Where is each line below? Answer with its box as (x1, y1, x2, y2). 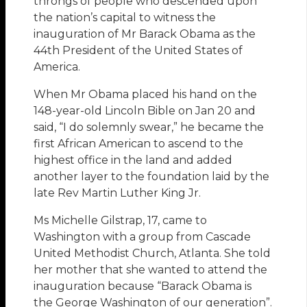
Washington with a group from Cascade (34, 230, 251, 244)
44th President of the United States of (34, 44, 243, 58)
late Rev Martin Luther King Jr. (34, 186, 201, 200)
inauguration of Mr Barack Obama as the (34, 27, 256, 41)
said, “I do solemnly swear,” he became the (34, 121, 265, 134)
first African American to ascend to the (34, 137, 244, 151)
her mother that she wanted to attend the (34, 263, 268, 277)
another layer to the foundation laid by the (34, 170, 270, 184)
